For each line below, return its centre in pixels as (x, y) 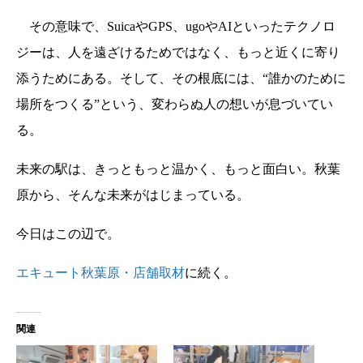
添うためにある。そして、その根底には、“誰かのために (181, 79)
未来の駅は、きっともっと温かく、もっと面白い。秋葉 (178, 169)
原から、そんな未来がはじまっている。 (133, 195)
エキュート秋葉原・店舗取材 (100, 273)
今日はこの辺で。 (68, 234)
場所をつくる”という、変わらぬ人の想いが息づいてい (175, 105)
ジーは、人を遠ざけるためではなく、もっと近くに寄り (178, 53)
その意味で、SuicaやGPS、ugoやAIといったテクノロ (176, 27)
